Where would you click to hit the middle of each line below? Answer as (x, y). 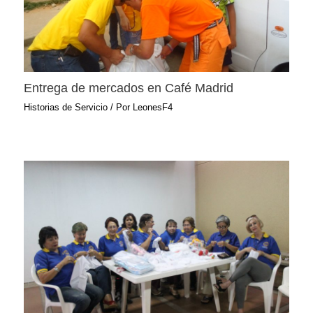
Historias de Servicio (66, 108)
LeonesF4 (153, 108)
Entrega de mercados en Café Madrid (129, 87)
